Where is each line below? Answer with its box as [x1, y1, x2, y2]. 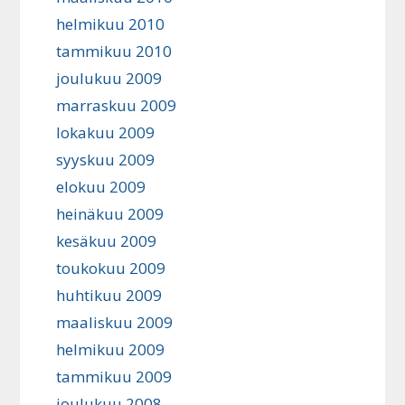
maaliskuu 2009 [56, 312, 174, 333]
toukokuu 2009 [56, 258, 166, 278]
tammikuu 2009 [56, 366, 173, 387]
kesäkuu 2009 [56, 231, 157, 251]
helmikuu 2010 [56, 14, 165, 34]
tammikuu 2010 [56, 41, 173, 61]
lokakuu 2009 [56, 122, 155, 143]
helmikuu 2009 [56, 339, 165, 360]
